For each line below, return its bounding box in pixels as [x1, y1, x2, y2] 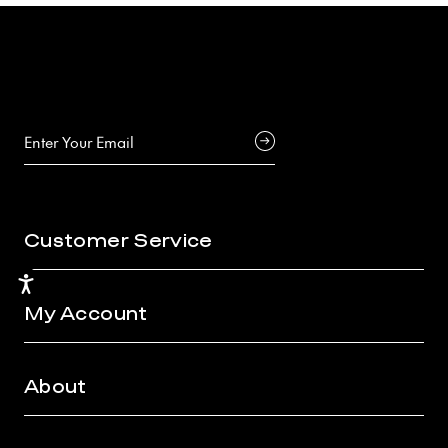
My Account [24, 305, 148, 324]
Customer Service [24, 232, 213, 251]
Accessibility [35, 274, 96, 290]
